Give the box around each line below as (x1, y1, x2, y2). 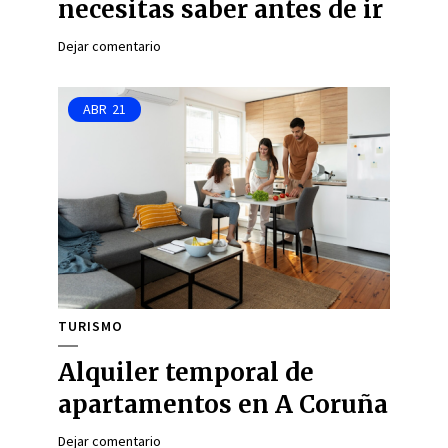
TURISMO (58, 317, 123, 335)
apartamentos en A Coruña (58, 389, 388, 420)
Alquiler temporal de (58, 357, 314, 388)
